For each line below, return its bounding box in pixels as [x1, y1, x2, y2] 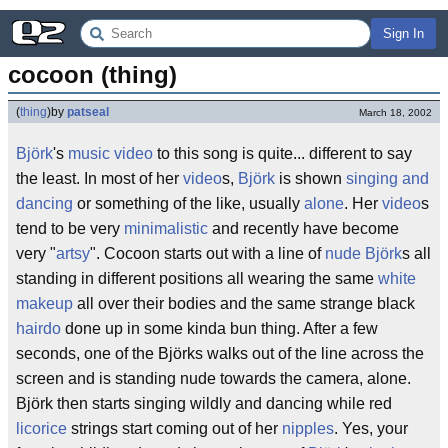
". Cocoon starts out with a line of [90, 245, 325, 262]
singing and [346, 170, 429, 187]
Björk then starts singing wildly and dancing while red [16, 395, 392, 412]
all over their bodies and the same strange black [73, 295, 415, 312]
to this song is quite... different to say [153, 145, 412, 162]
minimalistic [124, 220, 208, 237]
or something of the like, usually [73, 195, 304, 212]
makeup [16, 295, 73, 312]
